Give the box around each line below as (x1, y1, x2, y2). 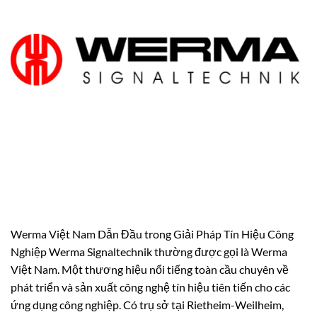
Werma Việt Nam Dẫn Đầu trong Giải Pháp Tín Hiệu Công (11, 226, 294, 241)
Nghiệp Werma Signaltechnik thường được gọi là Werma (11, 244, 287, 258)
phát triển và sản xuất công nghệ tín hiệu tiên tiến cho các (11, 279, 290, 294)
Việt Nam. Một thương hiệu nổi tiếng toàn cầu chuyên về (11, 262, 289, 276)
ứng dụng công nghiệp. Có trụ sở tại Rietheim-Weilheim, (11, 297, 284, 311)
